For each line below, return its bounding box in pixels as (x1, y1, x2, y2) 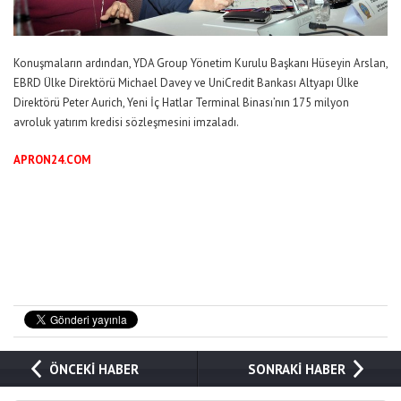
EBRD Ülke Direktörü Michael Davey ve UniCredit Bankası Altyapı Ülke (13, 74, 359, 90)
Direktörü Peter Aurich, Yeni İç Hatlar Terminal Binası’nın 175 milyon (13, 94, 349, 110)
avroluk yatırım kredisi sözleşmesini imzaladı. (13, 114, 239, 130)
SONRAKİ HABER (248, 360, 346, 378)
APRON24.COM (13, 151, 91, 167)
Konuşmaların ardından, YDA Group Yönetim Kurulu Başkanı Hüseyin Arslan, (13, 55, 388, 71)
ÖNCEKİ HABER (48, 360, 139, 378)
